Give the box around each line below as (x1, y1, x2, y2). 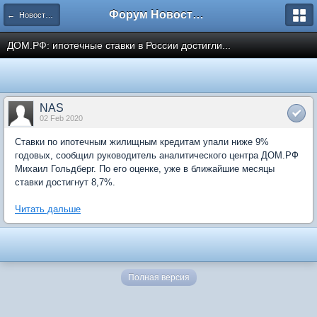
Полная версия (127, 272, 190, 282)
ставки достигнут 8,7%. (15, 177, 115, 188)
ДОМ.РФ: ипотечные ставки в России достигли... (7, 40, 231, 51)
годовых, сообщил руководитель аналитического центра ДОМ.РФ (15, 150, 299, 161)
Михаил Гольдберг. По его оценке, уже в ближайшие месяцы (15, 163, 275, 174)
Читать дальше (15, 204, 81, 214)
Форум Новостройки (192, 8, 204, 21)
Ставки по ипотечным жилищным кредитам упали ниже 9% (15, 137, 269, 147)
